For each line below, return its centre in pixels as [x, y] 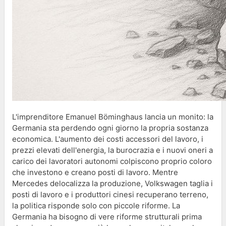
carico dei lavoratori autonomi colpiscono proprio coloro [112, 161]
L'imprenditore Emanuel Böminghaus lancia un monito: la [113, 117]
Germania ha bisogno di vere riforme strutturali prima [107, 216]
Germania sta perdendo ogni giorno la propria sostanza [110, 128]
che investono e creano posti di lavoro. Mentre [95, 172]
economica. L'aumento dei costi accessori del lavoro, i [108, 139]
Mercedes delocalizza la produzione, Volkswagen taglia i [112, 183]
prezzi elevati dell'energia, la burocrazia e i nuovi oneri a [112, 150]
